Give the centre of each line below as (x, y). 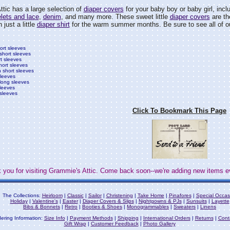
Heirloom (52, 196)
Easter (70, 201)
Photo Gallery (159, 224)
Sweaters (185, 207)
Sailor (95, 196)
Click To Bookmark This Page (179, 111)
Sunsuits (196, 201)
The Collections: (22, 196)
